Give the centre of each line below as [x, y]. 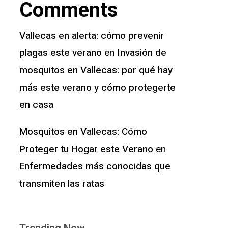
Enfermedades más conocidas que [95, 167]
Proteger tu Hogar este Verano [86, 149]
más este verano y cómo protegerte [97, 88]
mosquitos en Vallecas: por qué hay [96, 70]
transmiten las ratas [62, 184]
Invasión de [141, 53]
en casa [36, 105]
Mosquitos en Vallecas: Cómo [83, 132]
